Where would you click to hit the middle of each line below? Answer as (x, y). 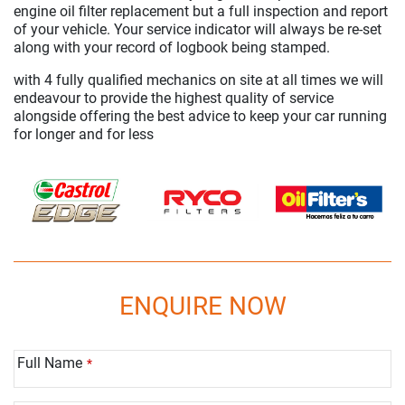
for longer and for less (84, 134)
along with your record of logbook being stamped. (172, 47)
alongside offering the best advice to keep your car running (200, 116)
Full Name (50, 363)
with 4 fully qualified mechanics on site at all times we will (198, 80)
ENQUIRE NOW (202, 306)
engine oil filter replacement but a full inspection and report (201, 11)
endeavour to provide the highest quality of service (174, 98)
